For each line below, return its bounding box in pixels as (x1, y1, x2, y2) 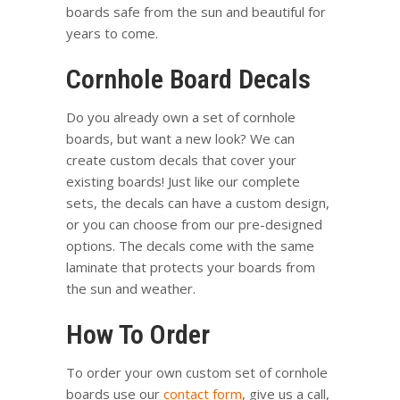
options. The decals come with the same (66, 236, 314, 254)
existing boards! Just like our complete (66, 171, 300, 190)
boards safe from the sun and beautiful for (66, 2, 326, 21)
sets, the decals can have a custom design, (66, 193, 329, 212)
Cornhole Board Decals (66, 62, 311, 95)
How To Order (66, 318, 210, 350)
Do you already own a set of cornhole (66, 107, 296, 126)
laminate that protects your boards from (66, 257, 315, 276)
